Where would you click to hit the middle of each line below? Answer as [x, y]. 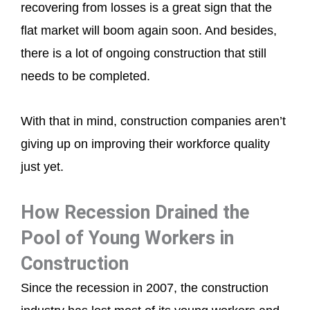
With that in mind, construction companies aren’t [153, 121]
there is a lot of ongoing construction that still [144, 53]
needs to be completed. [87, 76]
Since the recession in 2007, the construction [145, 288]
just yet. [44, 166]
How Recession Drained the [135, 212]
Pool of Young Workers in [127, 238]
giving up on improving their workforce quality [145, 144]
